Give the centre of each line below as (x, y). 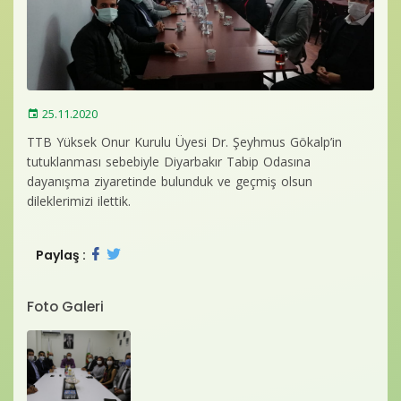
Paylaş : (61, 255)
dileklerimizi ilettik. (79, 201)
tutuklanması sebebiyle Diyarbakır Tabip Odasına (169, 162)
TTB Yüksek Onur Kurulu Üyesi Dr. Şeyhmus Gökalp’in (184, 142)
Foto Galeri (65, 307)
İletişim (120, 89)
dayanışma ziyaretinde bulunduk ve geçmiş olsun (170, 181)
